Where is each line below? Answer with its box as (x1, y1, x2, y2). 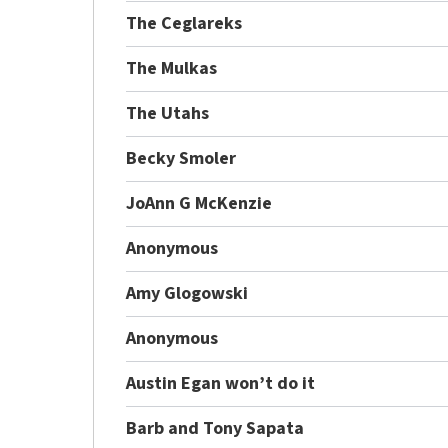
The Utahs (126, 100, 210, 126)
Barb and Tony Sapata (126, 415, 305, 441)
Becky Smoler (126, 145, 237, 171)
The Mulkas (126, 55, 218, 81)
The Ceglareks (126, 10, 243, 36)
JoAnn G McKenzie (126, 190, 273, 216)
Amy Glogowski (126, 280, 249, 306)
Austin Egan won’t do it (126, 370, 316, 396)
